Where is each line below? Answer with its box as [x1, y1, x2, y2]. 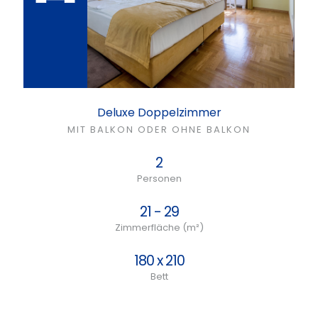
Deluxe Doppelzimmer [97, 104, 221, 121]
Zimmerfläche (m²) [114, 221, 204, 234]
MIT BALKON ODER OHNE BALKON [67, 123, 251, 136]
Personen [136, 172, 182, 185]
